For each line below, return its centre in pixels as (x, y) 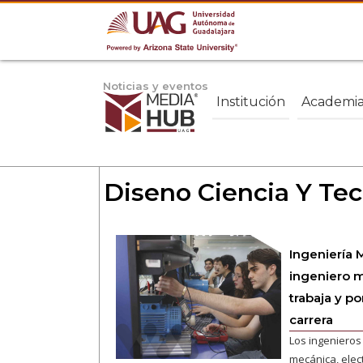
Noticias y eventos (156, 86)
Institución (251, 101)
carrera (311, 320)
